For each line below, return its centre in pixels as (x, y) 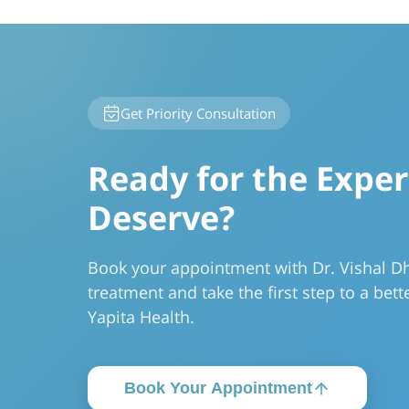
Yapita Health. (141, 317)
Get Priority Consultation (198, 113)
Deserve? (161, 218)
